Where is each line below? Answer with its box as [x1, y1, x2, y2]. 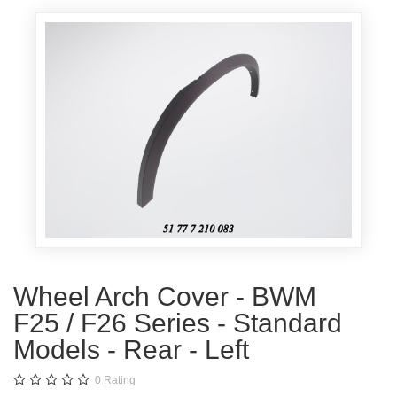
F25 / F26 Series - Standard [13, 308, 342, 339]
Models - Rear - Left [13, 335, 249, 365]
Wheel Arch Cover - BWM [13, 282, 316, 312]
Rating [104, 374, 136, 387]
